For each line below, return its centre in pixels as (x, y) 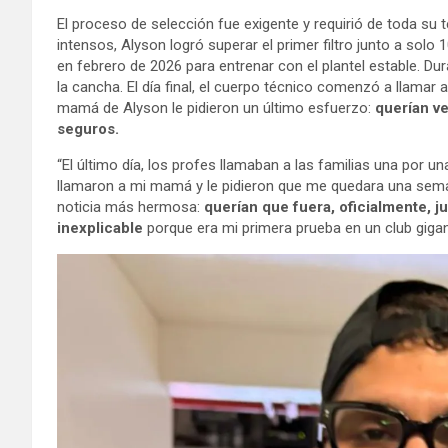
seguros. (88, 128)
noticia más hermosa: (130, 206)
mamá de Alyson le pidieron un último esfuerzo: (216, 107)
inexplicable (100, 227)
